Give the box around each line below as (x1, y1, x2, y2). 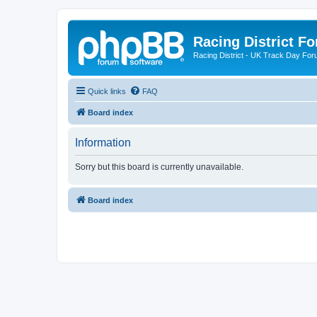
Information (75, 136, 131, 149)
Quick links (88, 86, 126, 96)
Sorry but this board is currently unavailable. (75, 161, 243, 172)
